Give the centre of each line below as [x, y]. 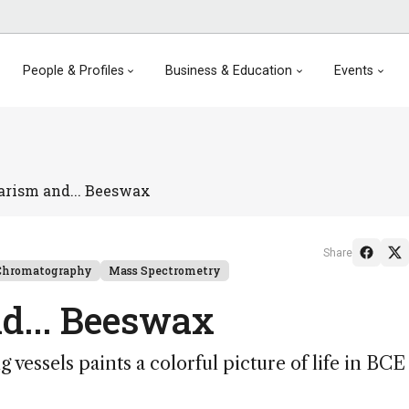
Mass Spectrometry [165, 270]
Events [354, 70]
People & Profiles [73, 70]
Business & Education [229, 70]
